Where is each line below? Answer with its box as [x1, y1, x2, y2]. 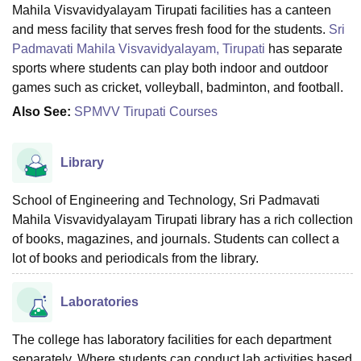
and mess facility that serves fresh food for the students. [12, 22, 329, 36]
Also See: [12, 104, 71, 118]
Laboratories [60, 294, 139, 309]
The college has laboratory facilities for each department [12, 332, 331, 346]
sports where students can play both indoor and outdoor [12, 60, 328, 75]
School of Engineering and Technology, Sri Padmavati [12, 193, 320, 207]
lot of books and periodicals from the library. [12, 251, 262, 265]
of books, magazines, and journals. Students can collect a [12, 231, 339, 246]
